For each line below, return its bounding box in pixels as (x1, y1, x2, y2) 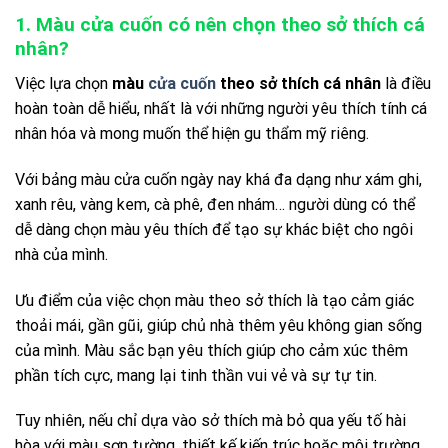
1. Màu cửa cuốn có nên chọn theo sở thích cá (15, 13, 425, 37)
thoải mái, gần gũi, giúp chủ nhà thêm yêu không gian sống (15, 315, 422, 335)
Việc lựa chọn (15, 73, 112, 93)
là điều (381, 73, 431, 93)
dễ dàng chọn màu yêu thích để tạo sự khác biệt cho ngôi (15, 219, 413, 239)
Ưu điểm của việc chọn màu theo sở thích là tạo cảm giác (15, 290, 414, 310)
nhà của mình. (15, 244, 108, 264)
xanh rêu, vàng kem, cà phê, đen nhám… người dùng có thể (15, 194, 415, 214)
